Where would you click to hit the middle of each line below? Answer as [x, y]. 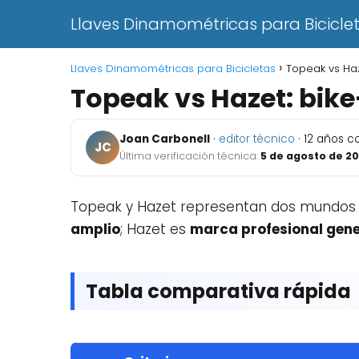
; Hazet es [155, 229]
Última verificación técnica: [190, 156]
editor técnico [257, 139]
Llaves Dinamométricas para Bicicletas [173, 69]
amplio [95, 229]
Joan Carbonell [165, 139]
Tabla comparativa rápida [218, 291]
